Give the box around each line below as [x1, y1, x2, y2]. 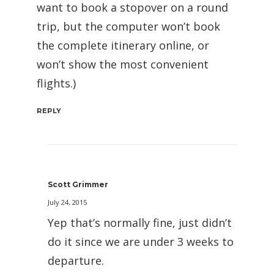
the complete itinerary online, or [37, 37, 209, 53]
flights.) [37, 75, 76, 91]
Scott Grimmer [48, 179, 108, 189]
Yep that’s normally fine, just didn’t [48, 215, 232, 230]
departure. [48, 253, 104, 268]
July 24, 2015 [48, 197, 87, 207]
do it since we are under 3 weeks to [48, 234, 234, 249]
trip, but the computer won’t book [37, 18, 220, 34]
